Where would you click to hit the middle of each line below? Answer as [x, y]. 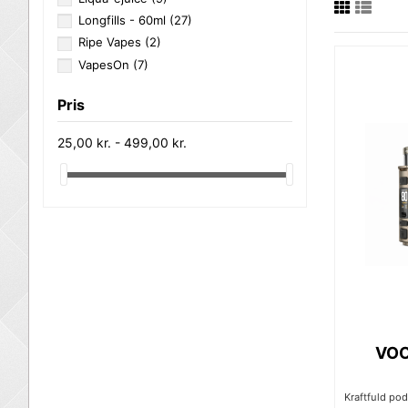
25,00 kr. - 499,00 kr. [122, 142]
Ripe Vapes [112, 42]
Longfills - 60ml [124, 20]
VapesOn [106, 64]
